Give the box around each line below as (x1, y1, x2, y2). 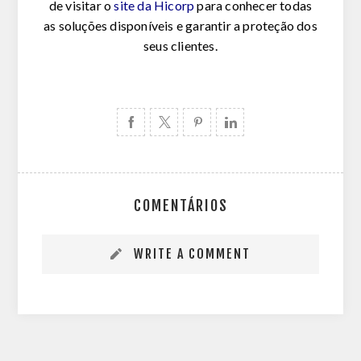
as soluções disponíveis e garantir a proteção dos (44, 18, 317, 34)
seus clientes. (143, 38, 218, 54)
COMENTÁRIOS (133, 197, 228, 215)
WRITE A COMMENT (134, 246, 251, 263)
